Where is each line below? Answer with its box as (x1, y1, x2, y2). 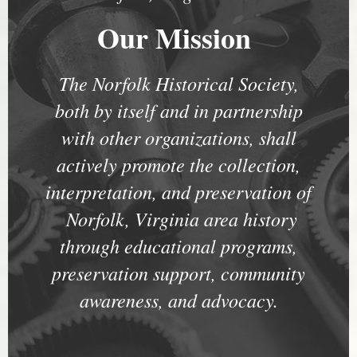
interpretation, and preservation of (45, 178, 312, 204)
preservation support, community (52, 259, 305, 285)
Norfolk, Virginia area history (66, 205, 297, 231)
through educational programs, (60, 232, 297, 258)
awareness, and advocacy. (79, 286, 278, 312)
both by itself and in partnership (54, 96, 303, 123)
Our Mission (96, 16, 261, 58)
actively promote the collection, (57, 151, 300, 177)
